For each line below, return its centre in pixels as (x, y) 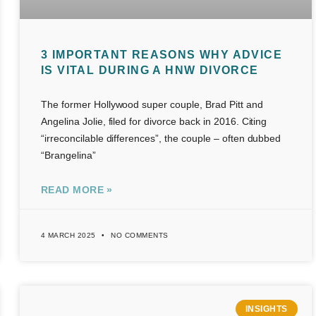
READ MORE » (77, 189)
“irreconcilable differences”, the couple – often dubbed (161, 138)
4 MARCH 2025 (69, 235)
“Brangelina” (68, 155)
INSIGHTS (266, 309)
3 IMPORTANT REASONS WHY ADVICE (161, 54)
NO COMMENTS (138, 235)
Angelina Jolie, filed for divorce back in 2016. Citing (154, 121)
